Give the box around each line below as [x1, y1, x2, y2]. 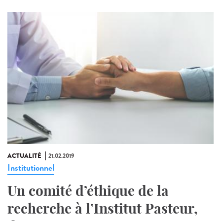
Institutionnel [7, 161, 54, 174]
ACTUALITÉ [7, 151, 41, 160]
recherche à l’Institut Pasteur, [7, 199, 198, 217]
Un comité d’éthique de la [7, 182, 169, 199]
